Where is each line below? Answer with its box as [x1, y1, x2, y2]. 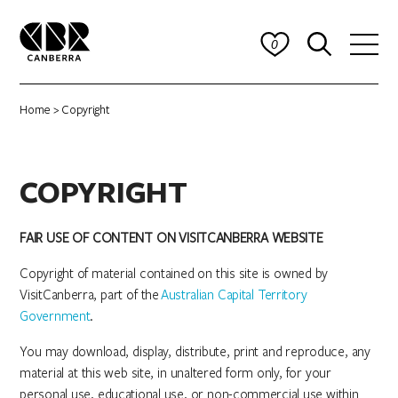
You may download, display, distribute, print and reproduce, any [20, 342, 370, 360]
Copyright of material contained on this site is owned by [20, 264, 329, 282]
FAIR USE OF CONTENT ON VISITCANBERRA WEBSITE [20, 228, 323, 246]
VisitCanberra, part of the [20, 285, 161, 303]
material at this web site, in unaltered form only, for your [20, 363, 331, 381]
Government [20, 306, 91, 324]
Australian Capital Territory [160, 285, 307, 303]
